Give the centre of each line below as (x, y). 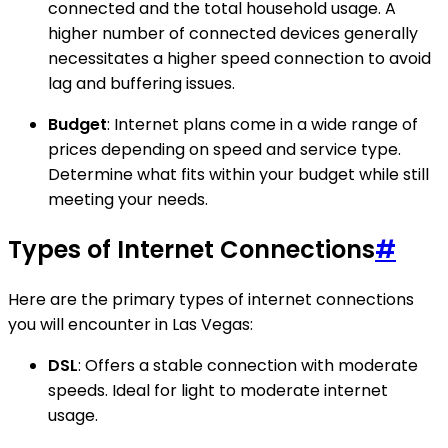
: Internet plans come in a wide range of (262, 124)
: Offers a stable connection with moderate (248, 365)
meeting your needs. (128, 199)
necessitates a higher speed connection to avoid (239, 58)
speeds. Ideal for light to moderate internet (218, 390)
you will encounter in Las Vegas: (130, 324)
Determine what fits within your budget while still (238, 174)
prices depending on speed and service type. (224, 149)
